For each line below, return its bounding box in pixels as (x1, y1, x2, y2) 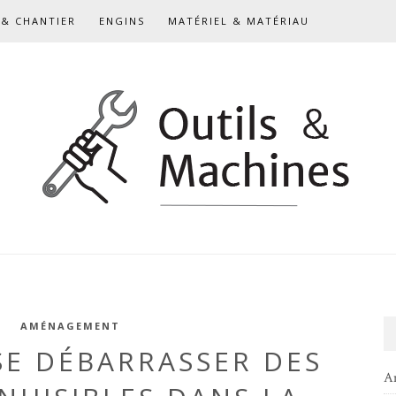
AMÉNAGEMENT (19, 319, 120, 332)
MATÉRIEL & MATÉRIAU (168, 14, 309, 27)
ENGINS (99, 14, 145, 27)
